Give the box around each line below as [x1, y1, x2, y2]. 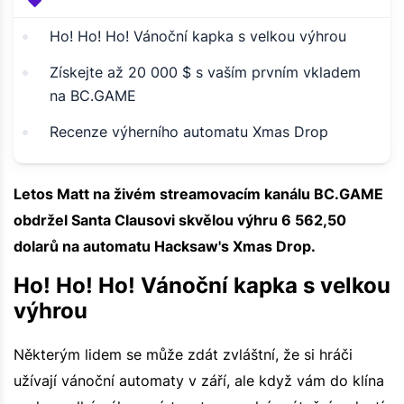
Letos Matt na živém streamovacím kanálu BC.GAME [14, 184, 383, 203]
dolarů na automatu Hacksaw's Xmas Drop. [14, 236, 316, 255]
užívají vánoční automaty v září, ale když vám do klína [14, 371, 384, 390]
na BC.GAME [50, 86, 136, 105]
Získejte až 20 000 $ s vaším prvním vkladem [50, 62, 361, 81]
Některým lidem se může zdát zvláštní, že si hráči [14, 344, 353, 363]
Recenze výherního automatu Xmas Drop [50, 122, 328, 141]
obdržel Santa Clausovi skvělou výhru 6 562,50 [14, 210, 346, 229]
